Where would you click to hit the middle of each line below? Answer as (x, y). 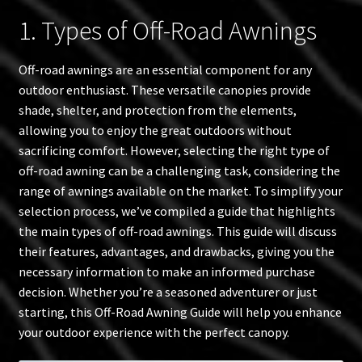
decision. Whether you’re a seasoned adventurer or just (168, 291)
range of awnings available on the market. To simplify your (180, 190)
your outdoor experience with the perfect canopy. (154, 332)
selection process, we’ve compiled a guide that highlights (177, 210)
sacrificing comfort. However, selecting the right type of (174, 150)
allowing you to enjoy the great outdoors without (155, 130)
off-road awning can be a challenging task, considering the (179, 170)
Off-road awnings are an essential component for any (165, 69)
